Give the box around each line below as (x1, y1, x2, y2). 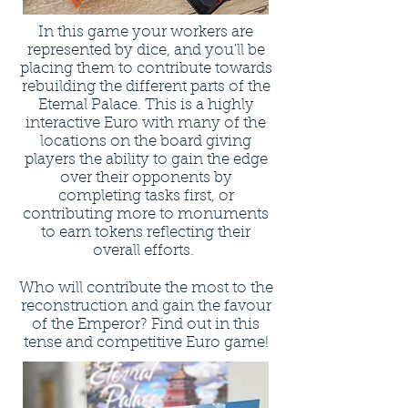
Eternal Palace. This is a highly (37, 97, 254, 114)
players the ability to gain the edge (24, 152, 268, 168)
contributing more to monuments (23, 207, 269, 223)
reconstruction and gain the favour (20, 299, 271, 315)
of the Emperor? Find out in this (32, 317, 260, 333)
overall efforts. (93, 243, 199, 260)
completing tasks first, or (57, 189, 234, 205)
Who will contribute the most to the (18, 280, 273, 297)
